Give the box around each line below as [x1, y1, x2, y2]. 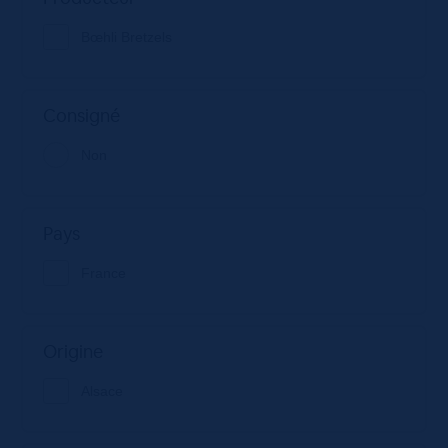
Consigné [42, 103, 120, 127]
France [80, 264, 126, 281]
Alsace [80, 382, 123, 399]
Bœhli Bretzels [80, 28, 172, 45]
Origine [42, 339, 103, 363]
